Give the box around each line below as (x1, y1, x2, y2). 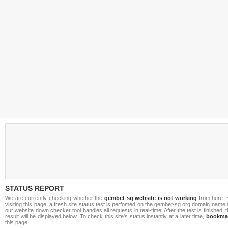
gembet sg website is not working (104, 195, 197, 201)
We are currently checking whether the (5, 195, 104, 201)
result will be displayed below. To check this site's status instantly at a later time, (5, 213, 206, 219)
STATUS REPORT (5, 184, 64, 192)
